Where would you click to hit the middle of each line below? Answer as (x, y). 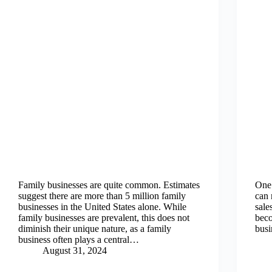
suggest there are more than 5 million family (102, 196)
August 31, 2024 (75, 250)
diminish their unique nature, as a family (95, 229)
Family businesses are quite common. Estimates (109, 185)
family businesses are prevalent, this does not (104, 218)
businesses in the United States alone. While (102, 207)
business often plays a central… (79, 240)
